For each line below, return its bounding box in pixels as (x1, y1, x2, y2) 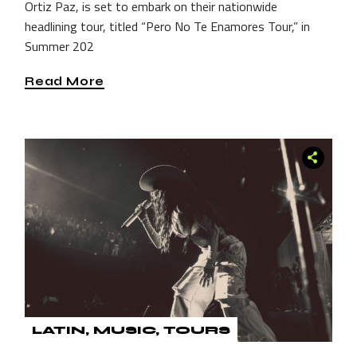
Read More (25, 74, 104, 89)
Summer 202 (25, 36, 95, 56)
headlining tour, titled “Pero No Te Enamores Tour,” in (25, 16, 311, 36)
